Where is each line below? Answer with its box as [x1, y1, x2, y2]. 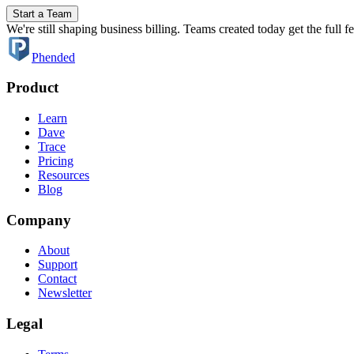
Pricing [38, 153, 73, 168]
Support [38, 258, 77, 272]
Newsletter [38, 286, 92, 300]
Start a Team [13, 7, 72, 20]
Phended [32, 50, 75, 64]
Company [6, 211, 71, 228]
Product [6, 79, 58, 96]
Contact [38, 272, 77, 286]
